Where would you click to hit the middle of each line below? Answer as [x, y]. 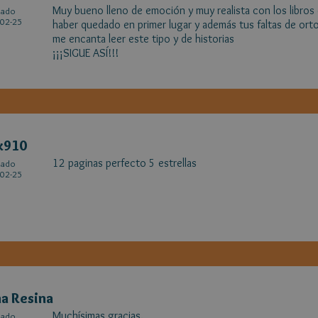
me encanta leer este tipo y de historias [143, 39]
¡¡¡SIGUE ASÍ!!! [86, 53]
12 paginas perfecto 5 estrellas [125, 163]
